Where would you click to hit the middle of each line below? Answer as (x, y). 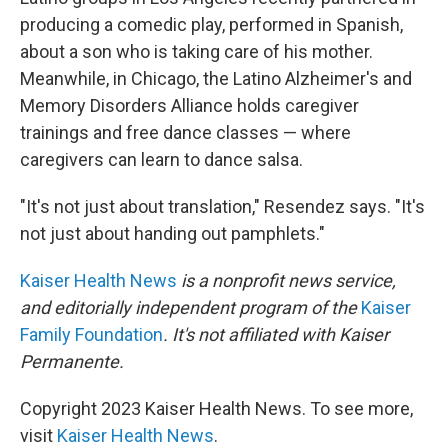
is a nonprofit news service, (286, 281)
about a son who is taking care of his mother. (196, 52)
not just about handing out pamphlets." (172, 234)
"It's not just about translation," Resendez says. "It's (222, 207)
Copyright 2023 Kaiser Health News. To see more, (216, 409)
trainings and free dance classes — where (185, 133)
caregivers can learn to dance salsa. (161, 160)
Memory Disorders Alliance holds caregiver (189, 106)
